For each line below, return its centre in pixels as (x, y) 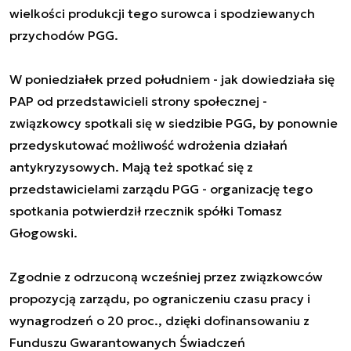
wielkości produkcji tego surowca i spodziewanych (162, 13)
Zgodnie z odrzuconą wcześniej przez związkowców (166, 276)
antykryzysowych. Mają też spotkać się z (131, 166)
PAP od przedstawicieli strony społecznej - (138, 101)
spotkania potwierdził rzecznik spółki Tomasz (146, 210)
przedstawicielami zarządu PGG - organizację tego (161, 188)
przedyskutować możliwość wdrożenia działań (148, 145)
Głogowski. (43, 232)
